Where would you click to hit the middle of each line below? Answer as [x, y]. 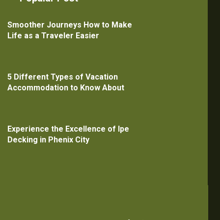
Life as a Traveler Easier [53, 36]
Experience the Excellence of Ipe [68, 129]
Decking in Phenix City [48, 139]
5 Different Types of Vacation [62, 77]
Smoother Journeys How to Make [69, 25]
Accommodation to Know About [66, 88]
